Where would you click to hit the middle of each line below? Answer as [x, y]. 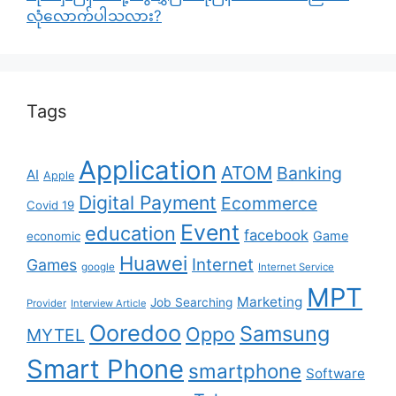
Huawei [153, 263]
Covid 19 [50, 205]
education [130, 233]
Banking [309, 173]
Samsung [285, 333]
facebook [276, 235]
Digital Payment [148, 202]
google [98, 267]
